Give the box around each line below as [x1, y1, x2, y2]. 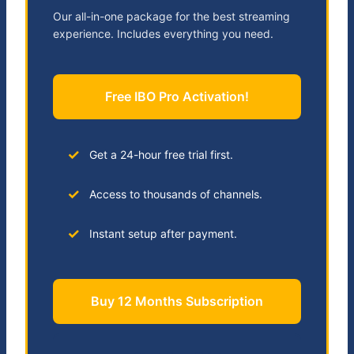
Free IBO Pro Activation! [105, 88, 249, 105]
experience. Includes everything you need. [53, 27, 273, 41]
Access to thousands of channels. [88, 187, 262, 201]
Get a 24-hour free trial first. [88, 148, 233, 162]
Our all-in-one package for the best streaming [53, 9, 290, 24]
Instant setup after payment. [88, 227, 237, 241]
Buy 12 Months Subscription [91, 293, 263, 310]
